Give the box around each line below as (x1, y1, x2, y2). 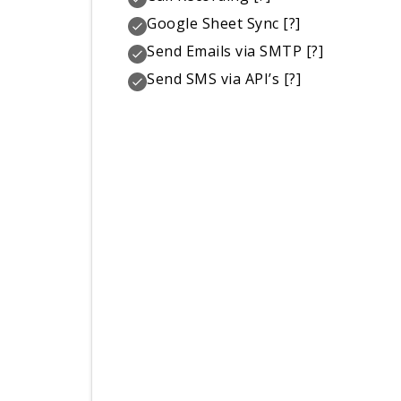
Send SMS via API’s (147, 68, 280, 89)
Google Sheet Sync (147, 13, 279, 33)
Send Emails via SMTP (147, 40, 303, 61)
